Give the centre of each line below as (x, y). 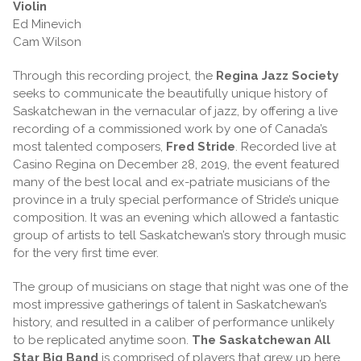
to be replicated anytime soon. (102, 340)
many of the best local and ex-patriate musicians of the (171, 182)
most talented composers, (89, 146)
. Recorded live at (286, 146)
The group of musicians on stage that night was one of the (180, 286)
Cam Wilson (47, 41)
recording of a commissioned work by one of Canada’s (170, 129)
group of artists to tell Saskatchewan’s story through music (180, 235)
